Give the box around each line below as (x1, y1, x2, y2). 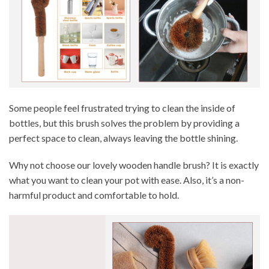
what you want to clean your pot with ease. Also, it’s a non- (9, 174, 244, 186)
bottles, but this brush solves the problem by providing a (9, 116, 240, 128)
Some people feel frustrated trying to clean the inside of (9, 101, 235, 113)
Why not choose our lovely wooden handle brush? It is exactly (9, 159, 259, 171)
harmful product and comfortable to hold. (9, 189, 179, 201)
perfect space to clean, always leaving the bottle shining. (9, 131, 238, 144)
